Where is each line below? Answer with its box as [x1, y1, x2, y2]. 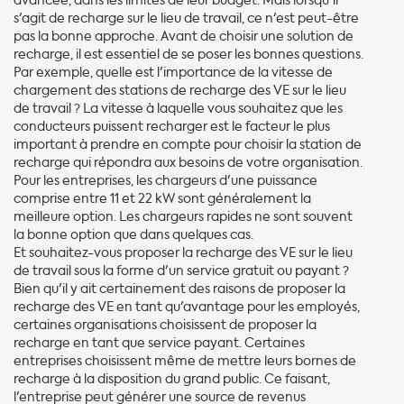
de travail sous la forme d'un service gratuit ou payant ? [14, 262, 349, 280]
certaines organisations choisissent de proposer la [14, 316, 317, 334]
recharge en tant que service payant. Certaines [14, 334, 305, 352]
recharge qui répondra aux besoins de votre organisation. [14, 153, 363, 171]
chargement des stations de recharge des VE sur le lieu [14, 81, 346, 99]
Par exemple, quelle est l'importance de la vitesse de [14, 63, 333, 81]
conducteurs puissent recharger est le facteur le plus [14, 117, 330, 135]
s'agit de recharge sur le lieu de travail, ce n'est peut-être [14, 9, 359, 27]
